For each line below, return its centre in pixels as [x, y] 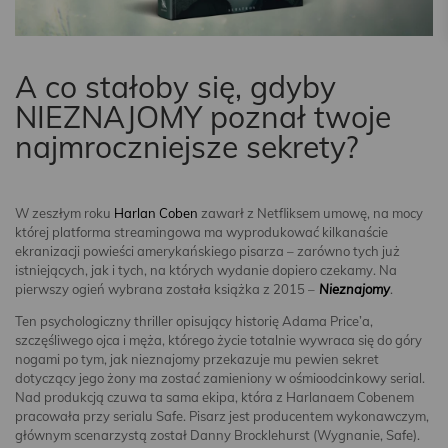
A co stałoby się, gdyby [175, 87]
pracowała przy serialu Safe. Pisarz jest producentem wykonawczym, [222, 416]
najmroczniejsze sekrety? [186, 147]
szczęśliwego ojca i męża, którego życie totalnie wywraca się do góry [218, 340]
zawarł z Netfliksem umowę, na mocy [310, 213]
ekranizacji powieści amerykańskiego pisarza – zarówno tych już [207, 251]
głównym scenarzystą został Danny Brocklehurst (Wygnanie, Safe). [217, 435]
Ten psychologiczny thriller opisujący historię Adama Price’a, [194, 321]
